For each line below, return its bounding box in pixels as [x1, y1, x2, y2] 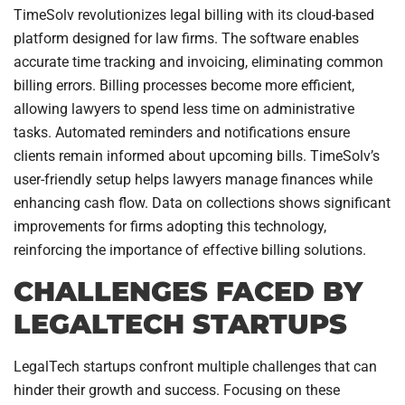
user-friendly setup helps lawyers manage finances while [14, 171, 372, 189]
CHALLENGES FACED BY [14, 274, 363, 308]
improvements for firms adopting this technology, [14, 218, 326, 236]
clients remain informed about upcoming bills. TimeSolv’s [14, 147, 380, 165]
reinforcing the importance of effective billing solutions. [14, 241, 366, 259]
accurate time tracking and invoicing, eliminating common [14, 53, 383, 71]
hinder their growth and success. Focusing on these [14, 381, 340, 399]
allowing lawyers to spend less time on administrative [14, 100, 354, 118]
